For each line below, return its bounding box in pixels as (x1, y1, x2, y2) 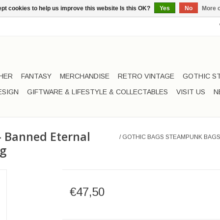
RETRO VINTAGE (118, 72, 174, 80)
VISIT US (176, 88, 205, 96)
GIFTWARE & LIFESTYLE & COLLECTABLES (27, 88, 168, 96)
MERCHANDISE (60, 72, 110, 80)
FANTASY (21, 72, 52, 80)
